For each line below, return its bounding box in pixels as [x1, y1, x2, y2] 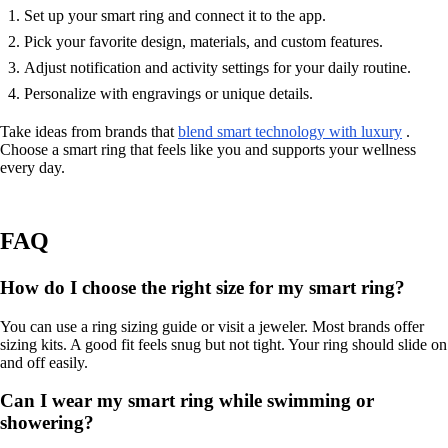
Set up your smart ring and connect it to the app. [24, 7, 326, 25]
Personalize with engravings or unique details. [24, 85, 313, 103]
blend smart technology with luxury [178, 123, 402, 141]
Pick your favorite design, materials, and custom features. [24, 33, 383, 51]
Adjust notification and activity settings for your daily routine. [24, 59, 411, 77]
